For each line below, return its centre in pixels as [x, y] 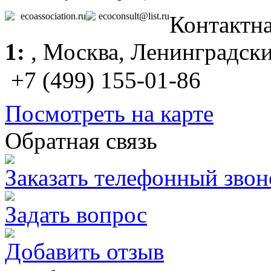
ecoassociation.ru [53, 16]
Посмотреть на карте [109, 113]
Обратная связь [81, 140]
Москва [81, 51]
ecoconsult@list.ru [134, 16]
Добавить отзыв [84, 251]
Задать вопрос [76, 214]
